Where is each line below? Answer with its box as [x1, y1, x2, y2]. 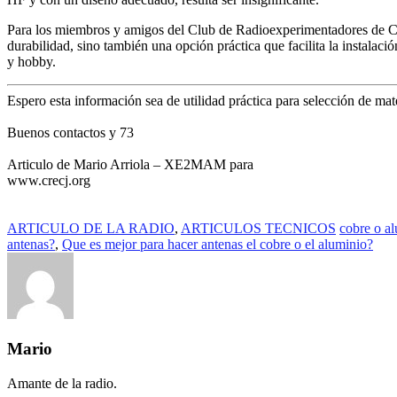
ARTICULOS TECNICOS [181, 221, 336, 237]
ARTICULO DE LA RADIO [7, 221, 175, 237]
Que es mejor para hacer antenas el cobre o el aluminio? [62, 237, 373, 253]
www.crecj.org [7, 173, 90, 189]
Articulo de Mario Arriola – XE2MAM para [7, 157, 253, 173]
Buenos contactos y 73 [7, 125, 134, 141]
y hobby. [7, 54, 56, 70]
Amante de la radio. [7, 375, 117, 391]
